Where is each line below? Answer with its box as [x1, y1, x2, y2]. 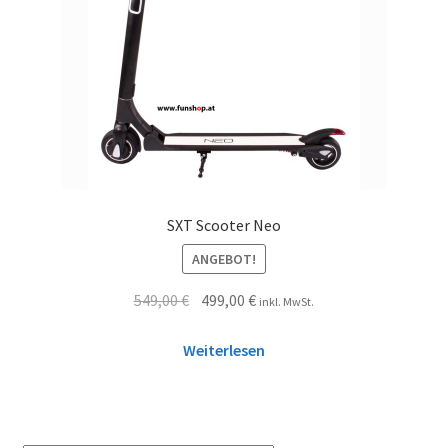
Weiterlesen [183, 340, 265, 361]
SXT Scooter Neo [167, 215, 281, 236]
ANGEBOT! [192, 249, 256, 268]
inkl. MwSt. [259, 293, 315, 309]
